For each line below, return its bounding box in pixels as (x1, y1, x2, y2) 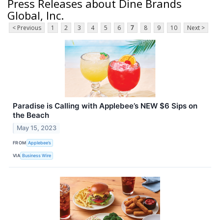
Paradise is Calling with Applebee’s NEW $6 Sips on (13, 101, 197, 111)
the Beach (13, 110, 49, 120)
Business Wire (22, 152, 52, 158)
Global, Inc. (7, 7, 64, 23)
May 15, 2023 (17, 124, 57, 132)
